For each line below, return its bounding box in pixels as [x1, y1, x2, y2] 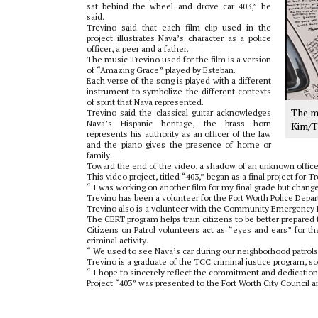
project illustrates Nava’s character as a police [87, 32, 271, 43]
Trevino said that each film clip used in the [87, 21, 271, 33]
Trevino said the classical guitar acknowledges [87, 106, 271, 118]
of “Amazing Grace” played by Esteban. [87, 64, 236, 75]
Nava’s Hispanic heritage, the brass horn [87, 117, 271, 128]
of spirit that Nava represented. [87, 96, 204, 107]
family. [87, 149, 112, 160]
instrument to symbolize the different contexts [87, 85, 271, 97]
